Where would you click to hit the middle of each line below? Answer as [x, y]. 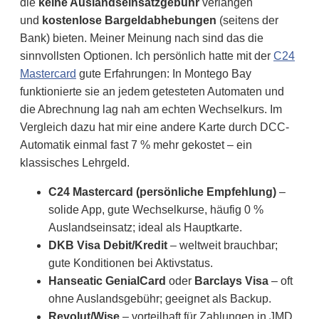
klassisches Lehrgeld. [75, 163]
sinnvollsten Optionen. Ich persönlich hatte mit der [147, 56]
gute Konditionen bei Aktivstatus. [131, 263]
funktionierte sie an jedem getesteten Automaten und [152, 92]
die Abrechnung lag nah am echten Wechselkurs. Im [151, 110]
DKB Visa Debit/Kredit [108, 246]
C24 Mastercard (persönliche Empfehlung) [162, 192]
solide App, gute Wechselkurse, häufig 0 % [156, 210]
